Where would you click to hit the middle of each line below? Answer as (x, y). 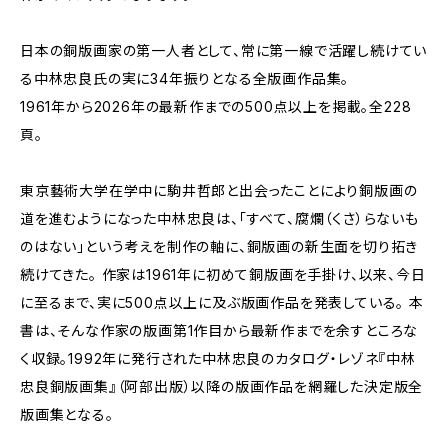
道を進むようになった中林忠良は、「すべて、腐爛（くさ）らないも (219, 218)
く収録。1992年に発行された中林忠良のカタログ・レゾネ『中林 (218, 358)
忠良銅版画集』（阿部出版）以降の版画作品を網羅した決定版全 (222, 386)
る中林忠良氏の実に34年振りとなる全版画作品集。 (185, 78)
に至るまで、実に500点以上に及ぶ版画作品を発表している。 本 (222, 302)
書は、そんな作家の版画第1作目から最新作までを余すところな (219, 330)
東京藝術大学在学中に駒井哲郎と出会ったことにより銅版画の (219, 190)
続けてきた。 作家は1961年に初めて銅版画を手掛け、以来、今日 (223, 274)
